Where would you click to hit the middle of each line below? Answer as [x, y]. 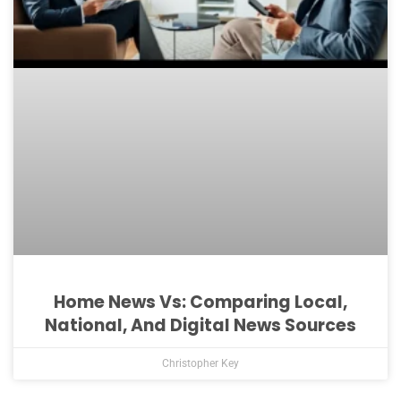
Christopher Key [200, 363]
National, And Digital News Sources [200, 325]
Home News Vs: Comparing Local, [200, 302]
